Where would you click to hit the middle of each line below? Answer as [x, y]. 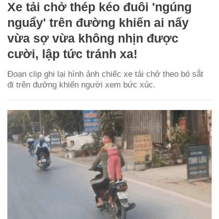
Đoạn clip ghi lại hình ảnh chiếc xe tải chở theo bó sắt [105, 74]
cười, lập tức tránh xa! [72, 54]
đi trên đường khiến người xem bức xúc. [81, 85]
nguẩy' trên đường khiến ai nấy [98, 22]
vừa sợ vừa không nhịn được [93, 38]
